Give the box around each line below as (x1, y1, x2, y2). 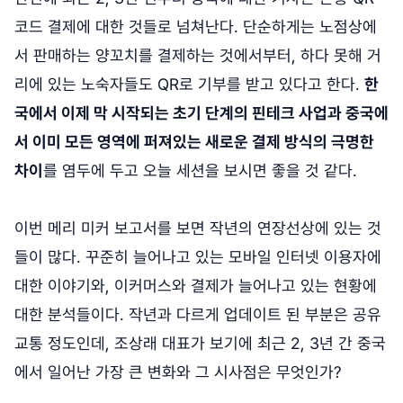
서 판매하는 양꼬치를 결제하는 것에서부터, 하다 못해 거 (14, 46, 381, 66)
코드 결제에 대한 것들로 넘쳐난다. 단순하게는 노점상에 (14, 17, 377, 37)
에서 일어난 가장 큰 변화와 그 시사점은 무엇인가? (14, 363, 342, 382)
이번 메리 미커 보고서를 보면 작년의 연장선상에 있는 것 (14, 219, 381, 238)
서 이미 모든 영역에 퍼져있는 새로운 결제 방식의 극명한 (14, 132, 374, 152)
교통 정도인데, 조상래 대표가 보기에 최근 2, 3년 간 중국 (14, 334, 386, 354)
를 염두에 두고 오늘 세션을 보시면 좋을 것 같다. (43, 161, 357, 181)
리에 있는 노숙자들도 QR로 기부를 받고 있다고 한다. (14, 75, 364, 94)
